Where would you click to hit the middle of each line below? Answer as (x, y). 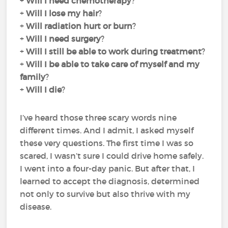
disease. (36, 207)
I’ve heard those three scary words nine (98, 118)
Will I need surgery (64, 39)
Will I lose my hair (62, 13)
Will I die (44, 90)
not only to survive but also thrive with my (105, 194)
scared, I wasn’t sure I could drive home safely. (112, 156)
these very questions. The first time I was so (107, 143)
